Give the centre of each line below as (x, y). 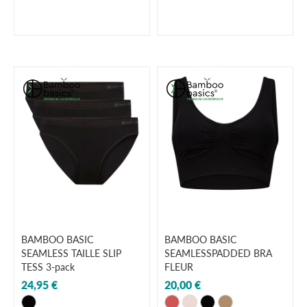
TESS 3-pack (48, 267)
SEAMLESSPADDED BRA (218, 253)
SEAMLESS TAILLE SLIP (71, 253)
